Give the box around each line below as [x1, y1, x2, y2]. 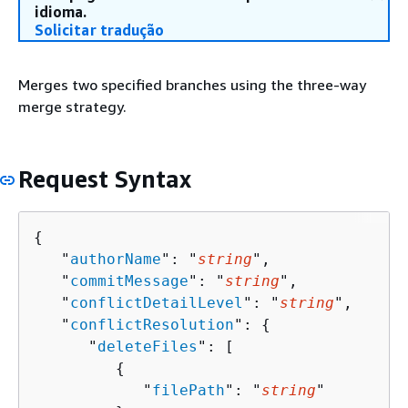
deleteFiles [97, 337, 198, 355]
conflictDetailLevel [70, 293, 243, 311]
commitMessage [70, 271, 189, 290]
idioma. [35, 3, 87, 21]
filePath [152, 381, 225, 399]
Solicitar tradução [35, 21, 165, 39]
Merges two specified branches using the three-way [18, 76, 366, 94]
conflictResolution [70, 315, 234, 333]
